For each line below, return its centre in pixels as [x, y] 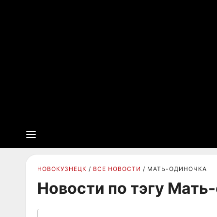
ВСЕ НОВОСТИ [117, 169]
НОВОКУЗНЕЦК [62, 169]
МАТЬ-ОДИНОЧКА [177, 169]
